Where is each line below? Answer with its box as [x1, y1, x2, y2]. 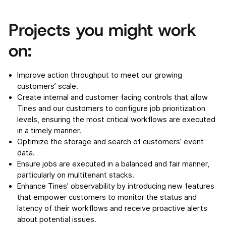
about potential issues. [17, 214, 96, 224]
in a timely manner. [17, 126, 81, 135]
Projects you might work [8, 19, 196, 42]
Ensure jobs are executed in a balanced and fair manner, [17, 159, 209, 168]
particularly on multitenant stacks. [17, 170, 134, 180]
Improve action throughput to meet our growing [17, 70, 182, 80]
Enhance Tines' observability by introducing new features [17, 181, 214, 191]
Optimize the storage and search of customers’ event [17, 137, 204, 146]
